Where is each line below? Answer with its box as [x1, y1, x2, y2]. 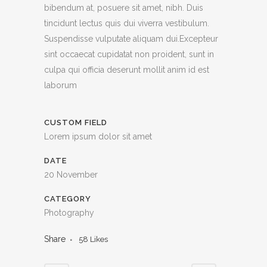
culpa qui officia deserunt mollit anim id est [44, 65, 209, 75]
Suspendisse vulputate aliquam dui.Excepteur [44, 34, 218, 44]
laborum [44, 80, 77, 91]
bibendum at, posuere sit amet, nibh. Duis [44, 3, 203, 13]
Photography [44, 208, 94, 218]
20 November [44, 170, 98, 180]
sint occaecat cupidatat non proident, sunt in [44, 49, 214, 60]
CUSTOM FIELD [44, 118, 107, 128]
